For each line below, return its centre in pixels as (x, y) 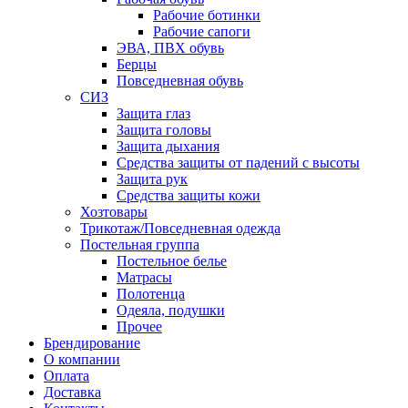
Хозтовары (114, 212)
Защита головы (164, 130)
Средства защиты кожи (189, 196)
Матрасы (144, 278)
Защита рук (152, 179)
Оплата (66, 376)
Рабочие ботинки (207, 15)
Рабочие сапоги (202, 32)
